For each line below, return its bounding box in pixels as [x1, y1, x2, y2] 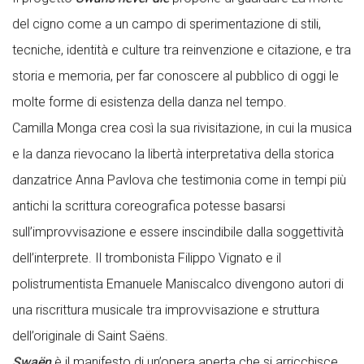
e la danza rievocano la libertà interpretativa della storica [12, 146, 334, 162]
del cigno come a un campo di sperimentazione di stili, [12, 16, 321, 32]
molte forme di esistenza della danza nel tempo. [12, 94, 287, 110]
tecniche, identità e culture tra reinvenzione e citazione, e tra [12, 42, 351, 58]
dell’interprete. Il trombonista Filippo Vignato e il [12, 250, 281, 266]
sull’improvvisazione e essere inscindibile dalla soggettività [12, 224, 344, 240]
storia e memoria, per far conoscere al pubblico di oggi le [12, 68, 339, 84]
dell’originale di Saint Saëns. [12, 328, 168, 344]
